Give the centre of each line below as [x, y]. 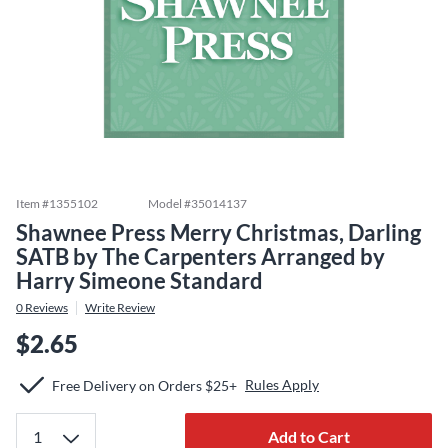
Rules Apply [282, 384]
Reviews [45, 307]
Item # [32, 203]
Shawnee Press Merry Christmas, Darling [218, 232]
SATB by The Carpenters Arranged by [200, 256]
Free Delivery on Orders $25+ [144, 385]
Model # [169, 203]
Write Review [120, 307]
